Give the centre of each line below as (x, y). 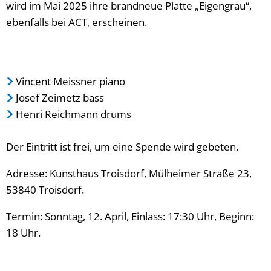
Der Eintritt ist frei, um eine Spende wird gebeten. (122, 146)
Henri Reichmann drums (74, 114)
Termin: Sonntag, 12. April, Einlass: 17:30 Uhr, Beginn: (130, 216)
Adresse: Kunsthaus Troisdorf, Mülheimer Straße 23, (129, 173)
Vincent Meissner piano (71, 81)
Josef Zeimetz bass (60, 97)
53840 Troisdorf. (45, 189)
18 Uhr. (23, 232)
